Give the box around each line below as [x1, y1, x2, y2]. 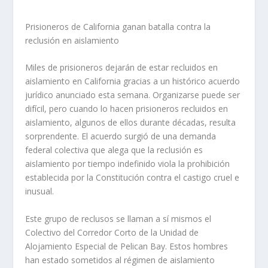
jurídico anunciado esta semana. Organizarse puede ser [25, 89, 240, 101]
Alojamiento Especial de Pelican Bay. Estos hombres [25, 240, 229, 252]
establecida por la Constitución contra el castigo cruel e [25, 172, 240, 184]
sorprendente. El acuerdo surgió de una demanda [25, 130, 217, 142]
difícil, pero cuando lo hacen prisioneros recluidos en [25, 103, 229, 115]
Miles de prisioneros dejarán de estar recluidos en [25, 62, 218, 74]
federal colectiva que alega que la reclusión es [25, 144, 203, 156]
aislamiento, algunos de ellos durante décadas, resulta [25, 117, 236, 129]
